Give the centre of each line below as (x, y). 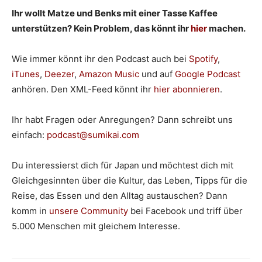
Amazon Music (109, 74)
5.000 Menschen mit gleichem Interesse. (96, 226)
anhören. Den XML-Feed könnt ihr (83, 89)
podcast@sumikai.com (93, 135)
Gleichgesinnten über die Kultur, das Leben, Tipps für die (130, 180)
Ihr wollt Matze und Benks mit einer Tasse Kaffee (115, 13)
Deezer (59, 74)
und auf (157, 74)
